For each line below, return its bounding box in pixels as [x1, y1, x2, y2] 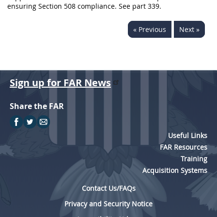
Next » [179, 25, 200, 34]
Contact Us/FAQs [81, 184, 136, 193]
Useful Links [168, 131, 207, 140]
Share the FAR [10, 101, 64, 111]
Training [181, 154, 207, 163]
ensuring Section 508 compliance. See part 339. [7, 1, 161, 11]
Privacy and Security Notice [64, 199, 153, 208]
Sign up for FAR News [10, 76, 111, 89]
